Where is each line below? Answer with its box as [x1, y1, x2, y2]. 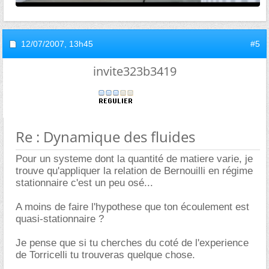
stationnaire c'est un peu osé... [16, 177, 153, 189]
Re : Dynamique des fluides [16, 127, 195, 147]
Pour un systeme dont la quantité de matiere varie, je [16, 153, 253, 165]
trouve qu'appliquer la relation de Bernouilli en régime [16, 165, 253, 177]
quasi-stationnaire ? [16, 213, 104, 225]
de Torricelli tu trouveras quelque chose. [16, 249, 195, 261]
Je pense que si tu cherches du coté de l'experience [16, 237, 249, 249]
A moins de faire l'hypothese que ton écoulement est [16, 201, 249, 213]
